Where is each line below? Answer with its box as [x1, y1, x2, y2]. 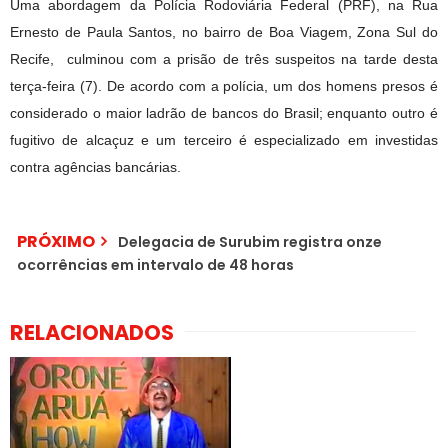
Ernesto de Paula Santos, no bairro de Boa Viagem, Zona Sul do [10, 24, 438, 40]
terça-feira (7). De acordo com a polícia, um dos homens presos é [10, 78, 438, 94]
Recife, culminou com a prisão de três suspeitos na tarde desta [10, 51, 438, 67]
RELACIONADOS [10, 318, 174, 347]
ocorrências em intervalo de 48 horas [17, 255, 294, 275]
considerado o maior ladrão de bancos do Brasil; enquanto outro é [10, 105, 438, 121]
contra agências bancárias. [10, 159, 185, 175]
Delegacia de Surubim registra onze [118, 232, 382, 252]
